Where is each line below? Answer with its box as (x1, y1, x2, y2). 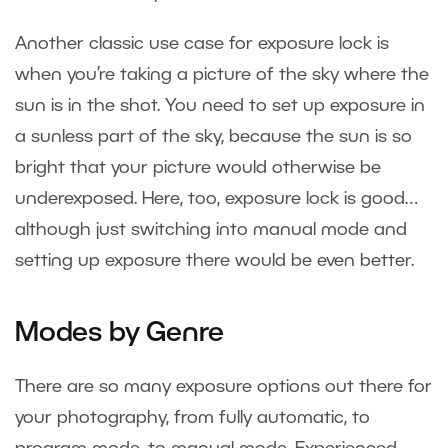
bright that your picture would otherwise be (15, 160, 381, 177)
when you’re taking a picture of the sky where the (15, 67, 429, 84)
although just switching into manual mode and (15, 222, 407, 239)
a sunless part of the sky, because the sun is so (15, 129, 412, 146)
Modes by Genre (15, 322, 225, 347)
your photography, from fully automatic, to (15, 410, 370, 427)
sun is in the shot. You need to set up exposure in (15, 98, 425, 115)
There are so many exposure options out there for (15, 379, 432, 396)
